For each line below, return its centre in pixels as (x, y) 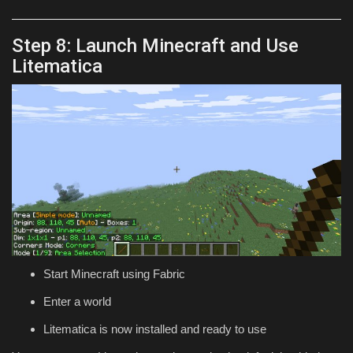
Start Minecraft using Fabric (114, 274)
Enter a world (77, 302)
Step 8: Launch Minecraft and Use (155, 45)
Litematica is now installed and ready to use (155, 329)
